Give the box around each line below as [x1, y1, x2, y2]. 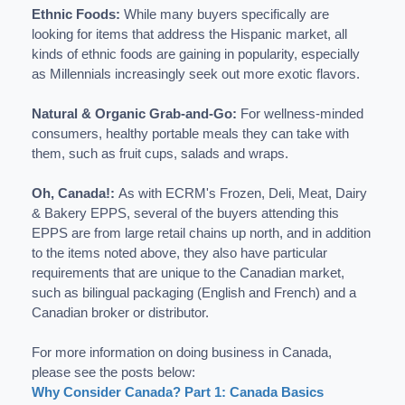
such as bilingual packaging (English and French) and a [32, 285, 356, 300]
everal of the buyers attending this [141, 205, 339, 221]
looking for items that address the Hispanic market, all [32, 26, 347, 42]
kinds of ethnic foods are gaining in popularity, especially [32, 46, 360, 61]
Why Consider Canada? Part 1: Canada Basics [32, 384, 324, 400]
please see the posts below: [32, 364, 195, 380]
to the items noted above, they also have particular [32, 245, 327, 260]
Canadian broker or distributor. [32, 305, 209, 320]
